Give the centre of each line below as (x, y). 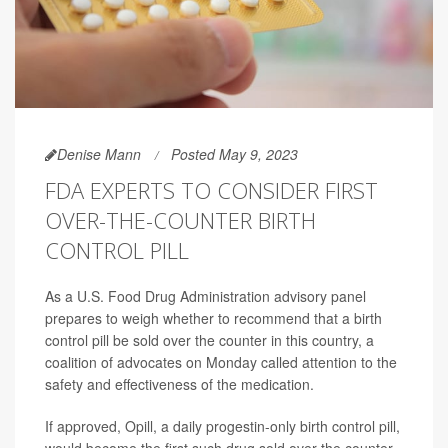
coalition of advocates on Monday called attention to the (221, 362)
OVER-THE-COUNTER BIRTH (180, 220)
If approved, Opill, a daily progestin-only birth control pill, (222, 426)
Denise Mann (99, 154)
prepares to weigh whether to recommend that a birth (213, 318)
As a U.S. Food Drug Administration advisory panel (205, 296)
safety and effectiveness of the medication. (179, 384)
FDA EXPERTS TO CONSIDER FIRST (211, 190)
